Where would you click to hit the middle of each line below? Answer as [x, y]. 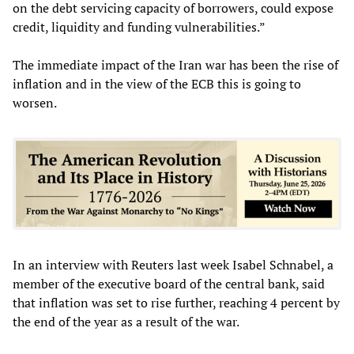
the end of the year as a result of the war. [126, 321]
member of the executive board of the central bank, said [169, 283]
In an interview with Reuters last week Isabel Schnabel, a [173, 264]
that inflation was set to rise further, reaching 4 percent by [176, 302]
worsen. [35, 102]
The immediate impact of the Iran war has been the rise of [175, 64]
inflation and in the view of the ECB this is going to [157, 83]
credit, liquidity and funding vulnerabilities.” [139, 26]
